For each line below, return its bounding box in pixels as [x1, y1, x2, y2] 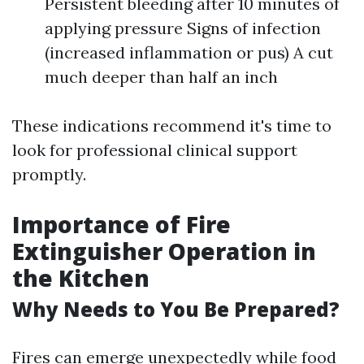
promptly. [12, 164, 86, 184]
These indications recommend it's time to [12, 115, 331, 136]
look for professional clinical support [12, 140, 297, 160]
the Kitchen [12, 262, 149, 293]
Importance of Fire [12, 209, 231, 240]
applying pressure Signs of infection [45, 18, 321, 38]
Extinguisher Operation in [12, 236, 316, 266]
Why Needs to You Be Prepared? [12, 296, 340, 323]
